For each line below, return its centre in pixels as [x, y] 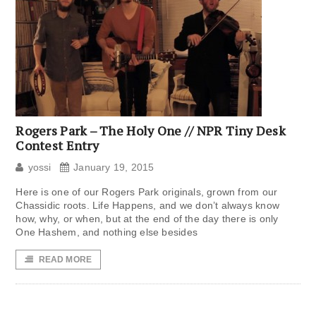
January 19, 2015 [114, 168]
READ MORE [65, 260]
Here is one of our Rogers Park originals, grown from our [147, 192]
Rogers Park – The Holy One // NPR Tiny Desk [151, 131]
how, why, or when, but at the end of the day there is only [147, 219]
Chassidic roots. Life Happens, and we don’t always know [147, 206]
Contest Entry [57, 146]
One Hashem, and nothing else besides [107, 232]
